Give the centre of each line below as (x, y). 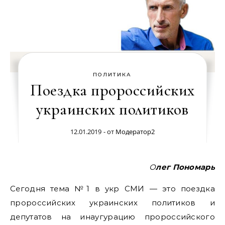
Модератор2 (135, 132)
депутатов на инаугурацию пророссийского (113, 217)
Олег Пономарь (185, 167)
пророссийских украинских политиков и (113, 203)
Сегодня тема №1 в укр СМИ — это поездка (113, 189)
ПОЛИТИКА (113, 75)
